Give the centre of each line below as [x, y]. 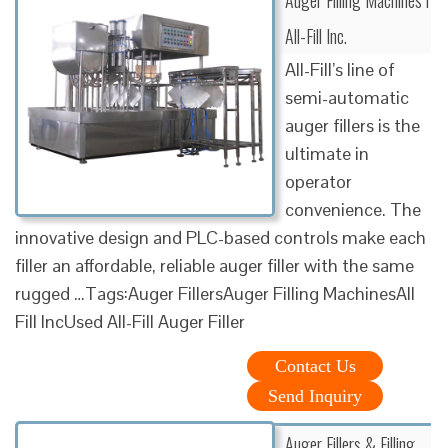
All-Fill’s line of [340, 69]
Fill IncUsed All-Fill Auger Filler [130, 321]
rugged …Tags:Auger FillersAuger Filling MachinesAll [215, 293]
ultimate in [327, 153]
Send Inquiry [315, 395]
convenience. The [353, 209]
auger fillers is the [352, 125]
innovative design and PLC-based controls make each [220, 237]
